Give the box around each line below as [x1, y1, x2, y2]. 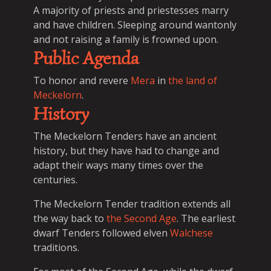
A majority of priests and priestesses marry [33, 4, 229, 17]
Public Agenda [33, 47, 139, 70]
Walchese [170, 226, 213, 240]
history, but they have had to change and [33, 144, 219, 157]
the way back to [33, 212, 106, 225]
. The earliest [177, 212, 235, 225]
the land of [168, 74, 217, 87]
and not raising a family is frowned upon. [33, 33, 218, 46]
